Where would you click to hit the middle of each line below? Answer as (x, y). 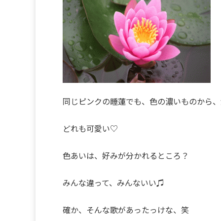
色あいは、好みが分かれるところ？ (126, 155)
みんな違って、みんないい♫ (113, 183)
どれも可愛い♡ (90, 128)
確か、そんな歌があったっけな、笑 (126, 210)
